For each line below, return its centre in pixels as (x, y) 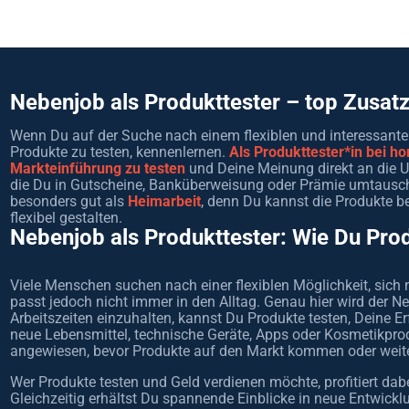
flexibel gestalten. (66, 218)
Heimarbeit (164, 201)
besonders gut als (68, 201)
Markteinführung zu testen (97, 168)
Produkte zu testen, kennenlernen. (119, 152)
